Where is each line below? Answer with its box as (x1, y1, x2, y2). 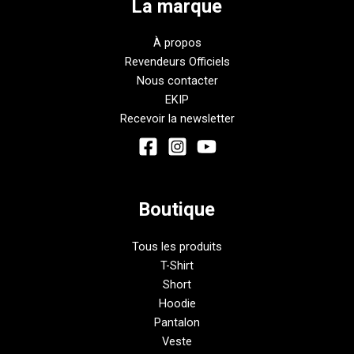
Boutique (139, 198, 215, 220)
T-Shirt (160, 258, 194, 273)
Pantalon (154, 314, 200, 330)
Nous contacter (136, 73, 218, 88)
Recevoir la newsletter (119, 111, 235, 126)
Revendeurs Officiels (124, 55, 230, 70)
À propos (153, 36, 201, 51)
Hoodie (158, 296, 196, 311)
